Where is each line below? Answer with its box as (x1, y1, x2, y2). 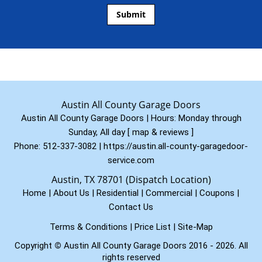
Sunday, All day (68, 127, 125, 137)
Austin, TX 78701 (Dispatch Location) (51, 173, 211, 186)
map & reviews (132, 127, 191, 137)
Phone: (14, 141, 40, 151)
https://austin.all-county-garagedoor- (104, 141, 248, 151)
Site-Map (177, 222, 213, 232)
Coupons (199, 188, 235, 198)
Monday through (178, 113, 242, 123)
